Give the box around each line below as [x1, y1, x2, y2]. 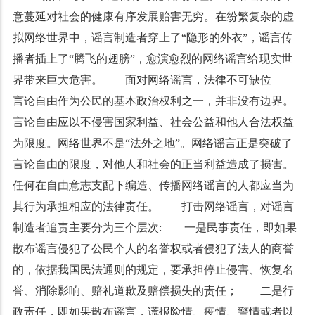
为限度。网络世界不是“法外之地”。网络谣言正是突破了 [12, 137, 292, 149]
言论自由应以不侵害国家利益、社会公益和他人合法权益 [12, 116, 294, 128]
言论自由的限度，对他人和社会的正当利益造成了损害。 [12, 158, 294, 170]
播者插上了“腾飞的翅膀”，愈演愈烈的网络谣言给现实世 [12, 53, 292, 65]
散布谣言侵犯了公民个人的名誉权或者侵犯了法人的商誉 [12, 243, 294, 255]
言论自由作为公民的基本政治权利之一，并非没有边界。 [12, 95, 294, 107]
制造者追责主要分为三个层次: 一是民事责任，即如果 [12, 221, 297, 233]
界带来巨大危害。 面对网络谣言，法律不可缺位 [12, 74, 294, 86]
